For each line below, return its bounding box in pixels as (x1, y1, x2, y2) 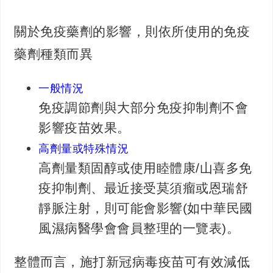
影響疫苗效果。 (38, 120, 130, 135)
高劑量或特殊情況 (38, 142, 129, 155)
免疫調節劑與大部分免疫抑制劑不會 (38, 100, 249, 115)
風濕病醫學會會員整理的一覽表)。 (38, 221, 240, 235)
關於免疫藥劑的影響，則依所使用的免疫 (14, 24, 250, 38)
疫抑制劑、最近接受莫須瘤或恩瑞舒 (38, 180, 249, 195)
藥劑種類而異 (14, 46, 93, 61)
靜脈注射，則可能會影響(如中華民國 (38, 200, 253, 215)
